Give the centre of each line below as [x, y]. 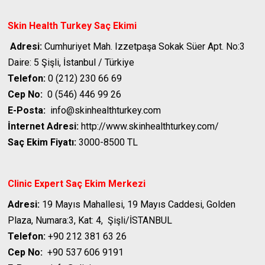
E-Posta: [27, 111]
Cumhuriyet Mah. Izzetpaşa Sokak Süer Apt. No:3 [144, 47]
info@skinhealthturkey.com [104, 111]
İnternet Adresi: [43, 127]
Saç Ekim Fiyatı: [42, 143]
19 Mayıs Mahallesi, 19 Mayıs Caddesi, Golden [138, 205]
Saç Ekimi [116, 26]
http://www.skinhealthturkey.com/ [149, 127]
